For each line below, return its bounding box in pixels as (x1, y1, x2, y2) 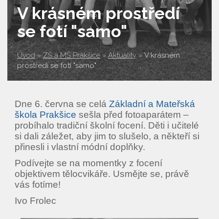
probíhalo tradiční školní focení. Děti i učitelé (15, 120, 199, 131)
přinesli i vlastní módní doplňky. (15, 142, 145, 152)
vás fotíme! (15, 179, 61, 190)
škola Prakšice (15, 109, 76, 120)
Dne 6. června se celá (15, 99, 107, 109)
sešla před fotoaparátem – (76, 109, 189, 120)
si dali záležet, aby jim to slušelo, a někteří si (15, 131, 199, 141)
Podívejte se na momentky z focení (15, 158, 162, 168)
